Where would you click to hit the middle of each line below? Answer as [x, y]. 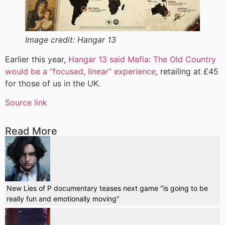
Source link [26, 103]
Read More [31, 131]
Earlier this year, [37, 59]
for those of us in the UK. [53, 83]
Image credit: [51, 39]
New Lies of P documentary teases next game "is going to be [107, 188]
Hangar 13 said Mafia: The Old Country [142, 59]
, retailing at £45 [187, 71]
